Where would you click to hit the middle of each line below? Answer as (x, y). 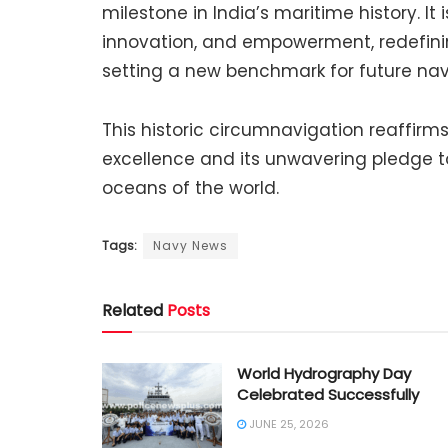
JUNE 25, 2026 (287, 423)
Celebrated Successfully (328, 394)
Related (132, 310)
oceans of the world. (190, 187)
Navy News (190, 245)
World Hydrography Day (324, 373)
